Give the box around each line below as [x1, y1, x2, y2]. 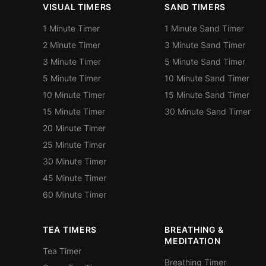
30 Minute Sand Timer [164, 106, 251, 117]
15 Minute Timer [43, 106, 105, 117]
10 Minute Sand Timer [164, 73, 250, 84]
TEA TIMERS [43, 224, 97, 235]
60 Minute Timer [43, 189, 106, 200]
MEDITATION [164, 236, 221, 246]
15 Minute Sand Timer [164, 90, 250, 100]
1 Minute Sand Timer [164, 23, 245, 34]
